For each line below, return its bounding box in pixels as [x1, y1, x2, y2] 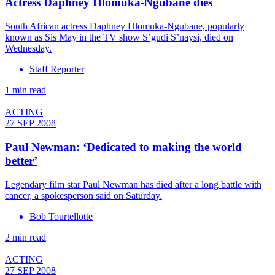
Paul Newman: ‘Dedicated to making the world [5, 140, 242, 153]
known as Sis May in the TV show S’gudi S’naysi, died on [5, 32, 233, 43]
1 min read [5, 85, 46, 96]
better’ [5, 153, 37, 167]
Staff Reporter [29, 64, 84, 75]
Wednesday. [5, 43, 52, 54]
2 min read [5, 231, 46, 242]
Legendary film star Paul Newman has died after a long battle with [5, 179, 261, 190]
